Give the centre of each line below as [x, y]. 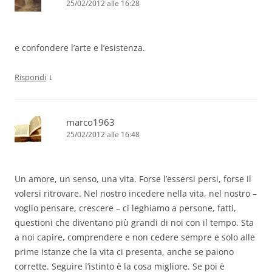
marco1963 [90, 122]
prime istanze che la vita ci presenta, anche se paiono [124, 252]
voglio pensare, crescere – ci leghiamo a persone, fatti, [125, 208]
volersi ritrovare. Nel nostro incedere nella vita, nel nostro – [136, 194]
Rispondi [30, 77]
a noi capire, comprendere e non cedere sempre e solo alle [135, 237]
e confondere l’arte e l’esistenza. [80, 48]
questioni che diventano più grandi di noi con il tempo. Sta [134, 223]
